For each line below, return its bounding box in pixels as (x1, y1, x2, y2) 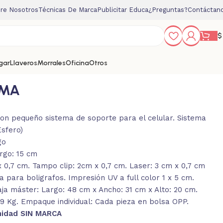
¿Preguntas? (148, 6, 188, 13)
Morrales (37, 59, 66, 67)
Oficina (66, 59, 89, 67)
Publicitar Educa (97, 6, 148, 13)
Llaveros (10, 59, 37, 67)
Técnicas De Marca (38, 6, 97, 13)
